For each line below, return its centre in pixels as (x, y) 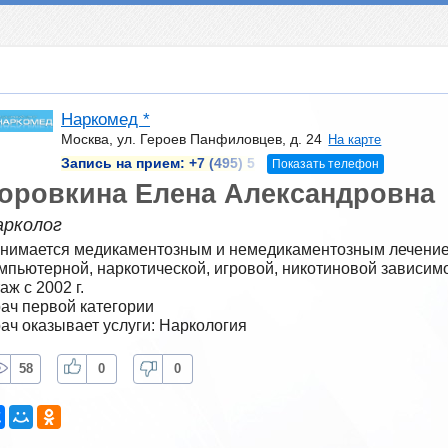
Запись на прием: (125, 163)
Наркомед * (105, 120)
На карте (355, 140)
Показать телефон (325, 163)
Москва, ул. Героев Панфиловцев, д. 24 (191, 139)
